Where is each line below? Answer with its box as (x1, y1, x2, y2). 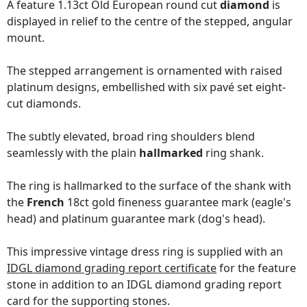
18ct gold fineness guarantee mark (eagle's (64, 195, 291, 210)
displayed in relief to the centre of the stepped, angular (7, 14, 293, 29)
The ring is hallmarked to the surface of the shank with (7, 178, 291, 194)
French (27, 195, 64, 210)
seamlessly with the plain (7, 145, 139, 161)
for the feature (217, 260, 296, 276)
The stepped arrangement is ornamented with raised (7, 63, 282, 79)
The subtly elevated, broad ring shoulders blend (7, 129, 255, 145)
